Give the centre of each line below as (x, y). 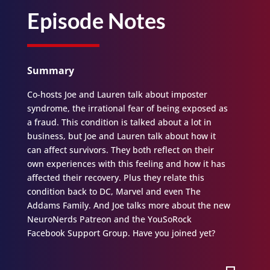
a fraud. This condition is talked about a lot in (119, 122)
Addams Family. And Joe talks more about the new (128, 205)
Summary (50, 70)
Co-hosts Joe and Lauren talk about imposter (117, 94)
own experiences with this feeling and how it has (126, 163)
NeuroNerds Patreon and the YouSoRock (109, 219)
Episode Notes (96, 20)
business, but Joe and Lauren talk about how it (121, 136)
